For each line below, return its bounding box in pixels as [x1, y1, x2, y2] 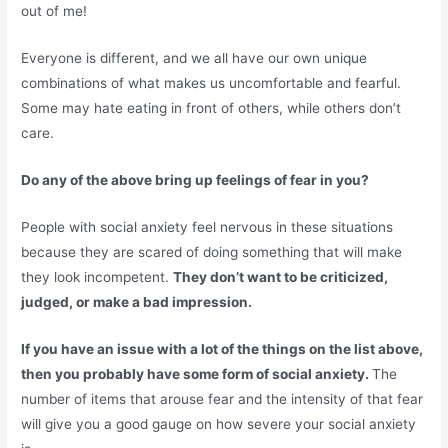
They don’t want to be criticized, [173, 269, 389, 286]
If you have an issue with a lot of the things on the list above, [21, 340, 424, 357]
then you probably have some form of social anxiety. [21, 365, 373, 382]
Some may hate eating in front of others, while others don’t [21, 100, 402, 117]
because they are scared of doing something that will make [21, 244, 403, 261]
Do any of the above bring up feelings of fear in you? [21, 172, 370, 189]
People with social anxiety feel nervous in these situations [21, 219, 394, 236]
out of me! [21, 3, 88, 20]
